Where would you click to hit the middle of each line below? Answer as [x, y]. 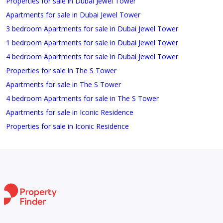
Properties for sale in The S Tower [61, 71]
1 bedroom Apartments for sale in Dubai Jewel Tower [92, 43]
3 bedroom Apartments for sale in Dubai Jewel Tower [92, 29]
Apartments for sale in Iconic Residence [70, 112]
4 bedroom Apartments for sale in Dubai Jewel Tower [92, 57]
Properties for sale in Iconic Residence [67, 126]
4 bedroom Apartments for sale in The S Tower [82, 99]
